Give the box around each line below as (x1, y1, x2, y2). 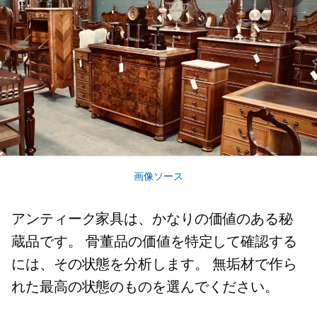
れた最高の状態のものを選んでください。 (11, 279, 279, 295)
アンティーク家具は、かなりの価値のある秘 (11, 211, 293, 227)
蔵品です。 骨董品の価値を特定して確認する (11, 234, 297, 250)
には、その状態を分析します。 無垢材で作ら (11, 256, 297, 272)
